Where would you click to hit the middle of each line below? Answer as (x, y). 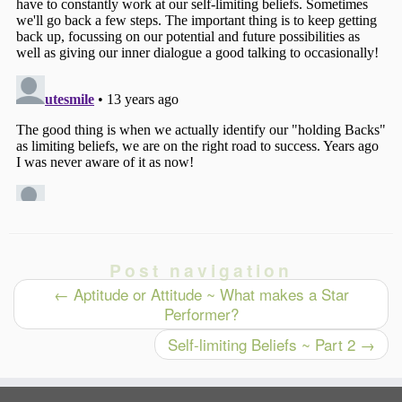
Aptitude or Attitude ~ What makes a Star (209, 294)
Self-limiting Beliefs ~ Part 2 (264, 345)
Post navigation (201, 271)
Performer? (201, 314)
